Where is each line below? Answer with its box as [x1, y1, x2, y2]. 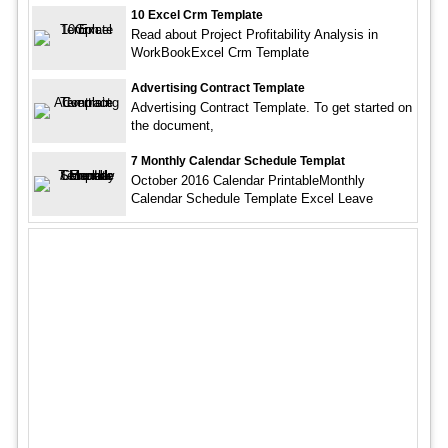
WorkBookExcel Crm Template [130, 45, 309, 61]
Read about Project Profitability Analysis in [130, 27, 378, 43]
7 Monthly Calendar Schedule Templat [130, 154, 345, 169]
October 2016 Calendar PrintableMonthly [130, 173, 365, 189]
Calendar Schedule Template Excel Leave [130, 191, 373, 207]
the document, [130, 118, 214, 134]
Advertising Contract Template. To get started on [130, 100, 412, 116]
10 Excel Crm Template [130, 8, 263, 23]
